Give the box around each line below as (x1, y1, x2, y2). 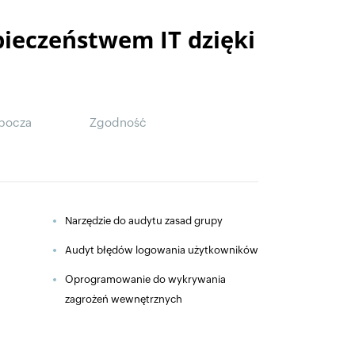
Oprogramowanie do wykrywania (65, 273, 226, 285)
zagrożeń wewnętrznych (65, 292, 182, 305)
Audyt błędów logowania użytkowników (65, 243, 258, 256)
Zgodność (89, 115, 147, 129)
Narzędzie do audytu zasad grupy (65, 214, 223, 227)
